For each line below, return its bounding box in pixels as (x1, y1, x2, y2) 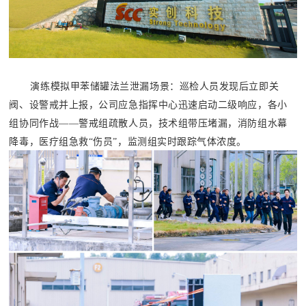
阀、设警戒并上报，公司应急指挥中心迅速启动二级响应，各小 (9, 99, 288, 110)
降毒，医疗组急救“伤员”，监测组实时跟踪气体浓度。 (9, 136, 247, 147)
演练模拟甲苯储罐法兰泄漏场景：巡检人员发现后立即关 (30, 81, 279, 92)
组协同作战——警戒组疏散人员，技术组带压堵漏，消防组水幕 (9, 117, 288, 128)
